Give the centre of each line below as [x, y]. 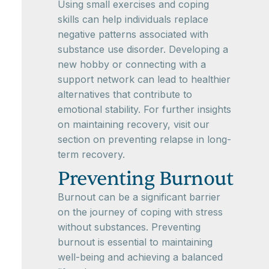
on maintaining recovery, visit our [134, 124]
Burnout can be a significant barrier [139, 197]
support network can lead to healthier [144, 79]
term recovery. [91, 154]
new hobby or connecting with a [132, 64]
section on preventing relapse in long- [144, 139]
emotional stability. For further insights [144, 109]
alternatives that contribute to [125, 94]
